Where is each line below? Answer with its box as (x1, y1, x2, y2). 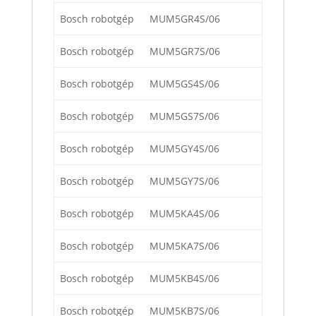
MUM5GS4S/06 (150, 77, 219, 91)
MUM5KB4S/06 (150, 272, 219, 286)
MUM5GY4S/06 (150, 142, 219, 156)
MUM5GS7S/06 (150, 109, 219, 123)
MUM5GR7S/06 (150, 44, 220, 59)
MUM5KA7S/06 (150, 239, 219, 253)
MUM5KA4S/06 (150, 207, 219, 221)
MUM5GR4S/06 (150, 12, 220, 26)
